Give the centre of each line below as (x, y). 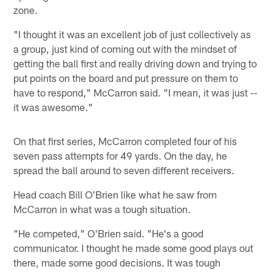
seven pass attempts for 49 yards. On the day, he (121, 155)
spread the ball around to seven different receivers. (124, 170)
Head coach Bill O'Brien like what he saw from (115, 194)
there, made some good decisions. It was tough (117, 262)
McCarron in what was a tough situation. (102, 209)
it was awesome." (53, 107)
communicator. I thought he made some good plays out (134, 247)
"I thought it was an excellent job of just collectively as (132, 34)
